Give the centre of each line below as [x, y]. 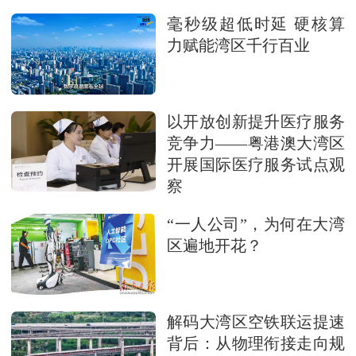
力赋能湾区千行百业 [238, 46]
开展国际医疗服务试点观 [256, 164]
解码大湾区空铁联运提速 [256, 322]
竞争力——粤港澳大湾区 [256, 143]
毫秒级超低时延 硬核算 [256, 25]
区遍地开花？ [215, 246]
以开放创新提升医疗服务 [256, 122]
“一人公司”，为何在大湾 [256, 224]
